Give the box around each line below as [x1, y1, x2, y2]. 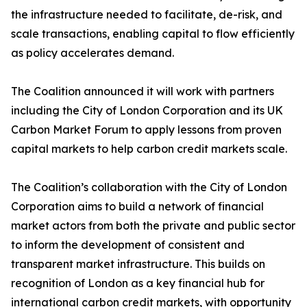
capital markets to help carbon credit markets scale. [11, 142, 287, 156]
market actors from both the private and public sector [11, 219, 295, 232]
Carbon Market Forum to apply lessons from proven [11, 123, 282, 136]
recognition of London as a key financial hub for [11, 276, 265, 290]
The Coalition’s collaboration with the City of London [11, 180, 287, 194]
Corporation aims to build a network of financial [11, 199, 264, 213]
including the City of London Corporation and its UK [11, 103, 283, 117]
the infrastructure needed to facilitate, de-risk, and [11, 8, 282, 21]
